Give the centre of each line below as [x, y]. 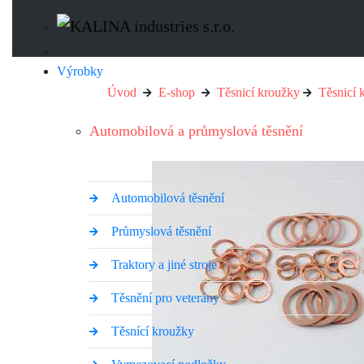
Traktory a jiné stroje [164, 264]
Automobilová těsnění [167, 198]
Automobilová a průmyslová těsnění [196, 131]
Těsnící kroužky [152, 331]
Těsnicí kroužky [258, 92]
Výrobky [80, 71]
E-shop [177, 92]
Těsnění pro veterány [165, 298]
